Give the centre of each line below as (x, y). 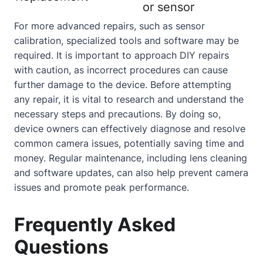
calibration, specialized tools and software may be (127, 40)
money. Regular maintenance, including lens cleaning (131, 158)
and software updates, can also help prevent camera (131, 172)
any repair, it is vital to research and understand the (129, 99)
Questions (61, 247)
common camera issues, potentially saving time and (129, 143)
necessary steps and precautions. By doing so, (117, 114)
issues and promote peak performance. (102, 187)
